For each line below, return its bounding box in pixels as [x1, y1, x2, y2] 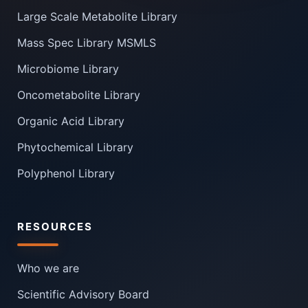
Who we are [17, 261, 79, 275]
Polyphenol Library [17, 166, 115, 180]
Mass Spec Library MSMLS [17, 35, 156, 49]
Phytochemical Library [17, 140, 133, 154]
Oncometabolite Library [17, 87, 140, 102]
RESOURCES [17, 219, 93, 233]
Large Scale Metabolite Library [17, 9, 177, 23]
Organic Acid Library [17, 113, 124, 128]
